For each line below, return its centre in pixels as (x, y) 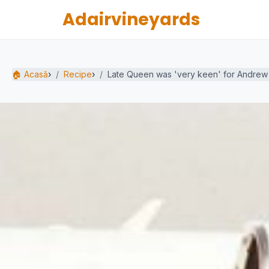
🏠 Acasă (30, 74)
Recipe (78, 74)
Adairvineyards (131, 20)
